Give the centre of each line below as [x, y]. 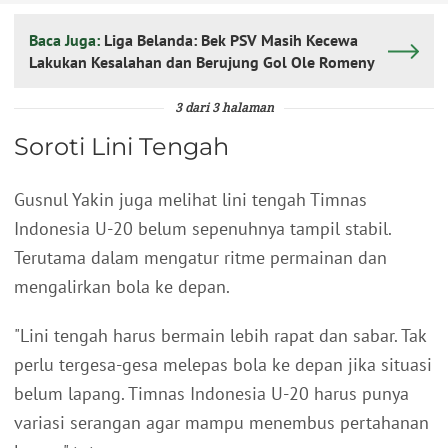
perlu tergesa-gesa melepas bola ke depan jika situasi [223, 365]
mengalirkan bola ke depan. [122, 287]
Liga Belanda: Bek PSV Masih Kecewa [231, 40]
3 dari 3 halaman [224, 109]
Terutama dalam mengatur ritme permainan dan [200, 258]
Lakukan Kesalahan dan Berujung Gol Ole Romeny [202, 62]
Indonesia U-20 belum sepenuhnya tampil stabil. [202, 229]
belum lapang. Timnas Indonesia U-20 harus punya [211, 394]
